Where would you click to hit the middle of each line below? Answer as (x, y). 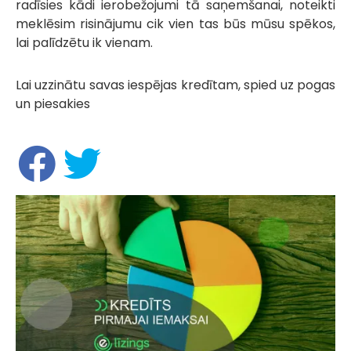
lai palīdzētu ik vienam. (84, 42)
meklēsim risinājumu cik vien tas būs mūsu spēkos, (175, 24)
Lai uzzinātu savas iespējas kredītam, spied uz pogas (175, 85)
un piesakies (53, 103)
